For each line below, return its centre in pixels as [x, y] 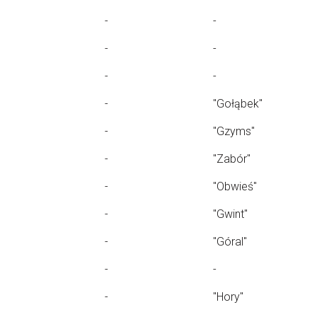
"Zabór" [232, 159]
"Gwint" [230, 214]
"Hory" [228, 297]
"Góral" [230, 242]
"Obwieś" [235, 186]
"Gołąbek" [238, 104]
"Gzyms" [234, 131]
